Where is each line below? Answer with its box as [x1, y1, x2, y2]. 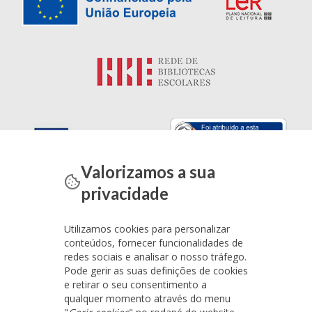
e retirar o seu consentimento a [64, 278, 207, 291]
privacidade [80, 183, 169, 203]
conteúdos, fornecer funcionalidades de [64, 236, 243, 249]
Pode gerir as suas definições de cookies [64, 264, 248, 277]
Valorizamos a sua [80, 162, 215, 182]
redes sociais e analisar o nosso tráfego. [64, 250, 247, 263]
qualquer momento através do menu [64, 292, 231, 305]
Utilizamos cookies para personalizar [64, 222, 230, 235]
